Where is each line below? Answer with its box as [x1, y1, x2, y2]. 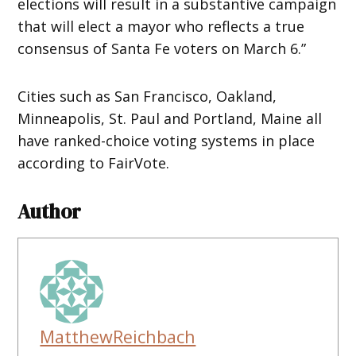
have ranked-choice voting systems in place [17, 130, 315, 150]
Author [17, 197, 82, 225]
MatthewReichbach [40, 324, 196, 348]
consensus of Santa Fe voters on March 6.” [17, 38, 307, 58]
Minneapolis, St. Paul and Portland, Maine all [17, 108, 323, 128]
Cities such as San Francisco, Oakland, [17, 86, 277, 106]
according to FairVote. [17, 153, 170, 172]
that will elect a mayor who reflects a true [17, 16, 305, 36]
